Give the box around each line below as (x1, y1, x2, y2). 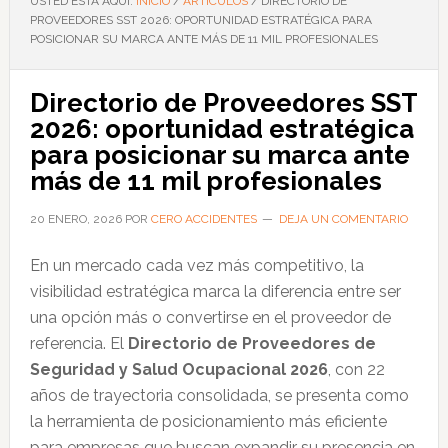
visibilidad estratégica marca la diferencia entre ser (29, 282, 401, 301)
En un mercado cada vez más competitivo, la (29, 256, 364, 275)
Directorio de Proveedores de (127, 334, 376, 353)
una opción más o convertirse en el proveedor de (29, 308, 391, 327)
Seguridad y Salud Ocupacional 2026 (29, 360, 328, 379)
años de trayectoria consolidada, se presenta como (29, 386, 409, 405)
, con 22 (327, 360, 385, 379)
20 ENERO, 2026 (29, 212, 122, 226)
